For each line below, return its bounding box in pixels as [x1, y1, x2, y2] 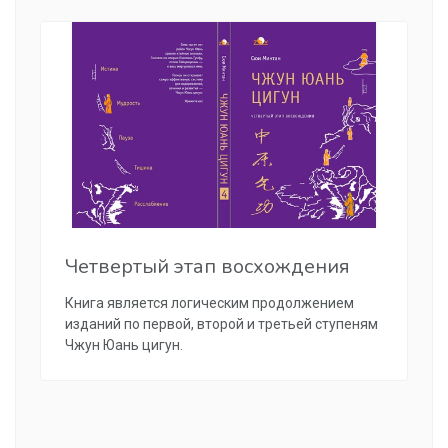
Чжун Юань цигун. [65, 337, 183, 354]
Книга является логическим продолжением [65, 295, 354, 312]
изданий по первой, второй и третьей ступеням [65, 316, 378, 333]
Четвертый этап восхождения [65, 253, 350, 281]
